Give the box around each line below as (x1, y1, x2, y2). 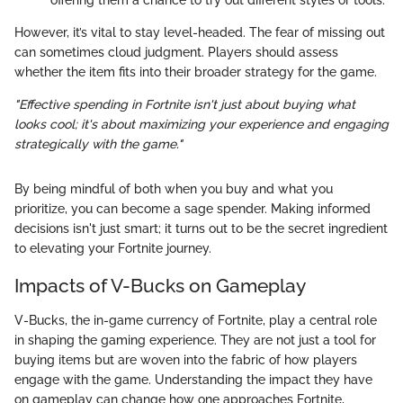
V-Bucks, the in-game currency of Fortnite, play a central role (14, 312, 377, 327)
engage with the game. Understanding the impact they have (14, 372, 372, 387)
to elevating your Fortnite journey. (14, 241, 211, 256)
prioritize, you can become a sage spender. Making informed (14, 201, 371, 217)
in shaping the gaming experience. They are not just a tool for (14, 332, 376, 347)
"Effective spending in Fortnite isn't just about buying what (14, 97, 355, 112)
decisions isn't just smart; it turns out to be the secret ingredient (14, 221, 388, 237)
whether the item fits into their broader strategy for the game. (14, 65, 377, 80)
